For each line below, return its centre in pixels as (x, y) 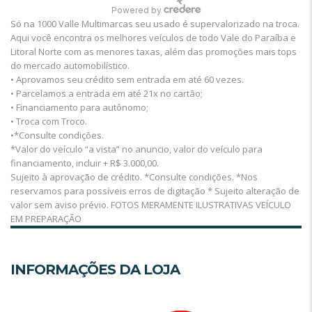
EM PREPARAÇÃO (46, 219)
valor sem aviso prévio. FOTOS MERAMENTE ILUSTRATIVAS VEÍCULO (151, 205)
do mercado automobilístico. (70, 66)
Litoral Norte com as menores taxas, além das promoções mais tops (154, 52)
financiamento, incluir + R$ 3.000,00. (85, 163)
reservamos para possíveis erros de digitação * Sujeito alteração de (155, 191)
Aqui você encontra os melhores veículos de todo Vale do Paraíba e (153, 38)
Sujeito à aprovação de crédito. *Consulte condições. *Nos (134, 177)
